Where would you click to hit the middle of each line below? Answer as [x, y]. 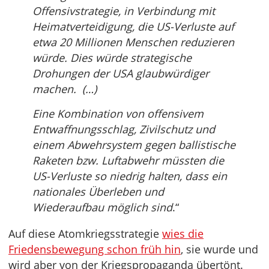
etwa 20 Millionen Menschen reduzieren [133, 42]
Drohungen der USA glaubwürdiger [121, 74]
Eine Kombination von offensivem [118, 114]
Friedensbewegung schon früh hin [95, 249]
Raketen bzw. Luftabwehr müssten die [128, 161]
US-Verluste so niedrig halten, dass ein [130, 176]
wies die [183, 234]
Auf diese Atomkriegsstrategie [85, 234]
